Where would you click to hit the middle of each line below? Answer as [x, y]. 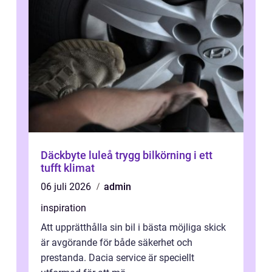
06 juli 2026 [67, 186]
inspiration [63, 208]
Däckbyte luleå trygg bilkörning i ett [78, 155]
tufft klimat [68, 168]
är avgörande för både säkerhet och [117, 242]
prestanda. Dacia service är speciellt [117, 257]
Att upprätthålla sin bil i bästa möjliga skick [133, 227]
